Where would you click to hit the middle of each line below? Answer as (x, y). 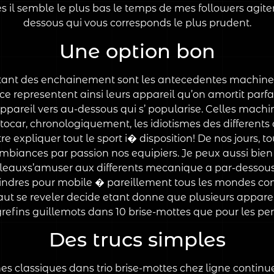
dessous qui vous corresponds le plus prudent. (137, 23)
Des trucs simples (137, 240)
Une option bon (137, 51)
